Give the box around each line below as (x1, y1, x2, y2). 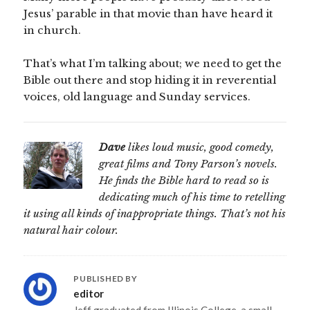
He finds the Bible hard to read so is (99, 174, 270, 188)
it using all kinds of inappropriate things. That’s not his (24, 207, 286, 221)
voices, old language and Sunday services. (24, 90, 251, 104)
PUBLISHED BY (73, 273, 138, 284)
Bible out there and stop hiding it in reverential (24, 73, 277, 87)
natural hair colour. (24, 224, 119, 237)
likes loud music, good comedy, (125, 140, 275, 154)
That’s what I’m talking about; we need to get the (24, 57, 282, 71)
